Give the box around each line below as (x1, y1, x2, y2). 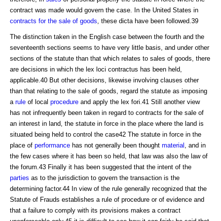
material (162, 141, 184, 149)
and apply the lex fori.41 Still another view (78, 98, 200, 106)
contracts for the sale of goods (10, 17, 97, 25)
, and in (184, 141, 206, 149)
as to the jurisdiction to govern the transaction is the (29, 174, 180, 182)
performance (35, 141, 70, 149)
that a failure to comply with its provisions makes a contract (10, 206, 181, 214)
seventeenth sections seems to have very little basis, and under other (10, 43, 209, 51)
